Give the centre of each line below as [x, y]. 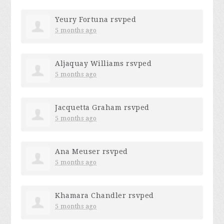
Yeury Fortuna [82, 19]
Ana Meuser [78, 151]
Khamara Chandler [91, 195]
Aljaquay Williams [89, 63]
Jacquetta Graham [88, 107]
